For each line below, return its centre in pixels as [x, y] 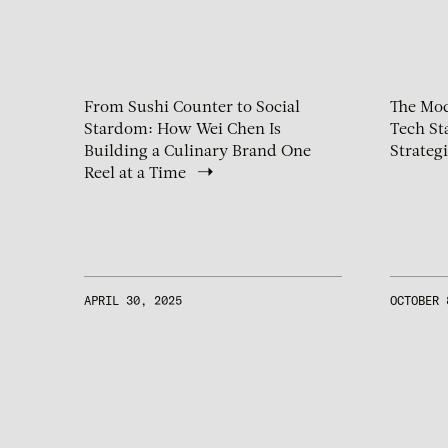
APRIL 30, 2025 [133, 301]
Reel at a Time [135, 174]
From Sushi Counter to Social [192, 108]
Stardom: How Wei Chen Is [182, 130]
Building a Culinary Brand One [197, 152]
